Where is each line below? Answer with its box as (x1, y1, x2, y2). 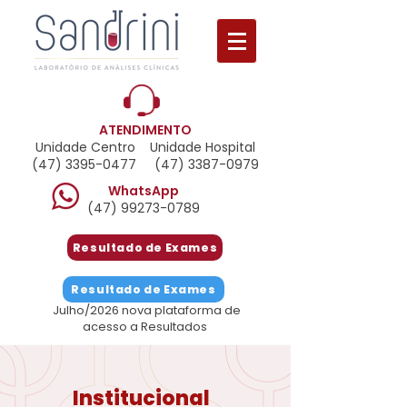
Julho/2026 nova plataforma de (49, 302, 241, 319)
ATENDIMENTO (99, 121, 192, 139)
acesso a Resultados (83, 318, 207, 335)
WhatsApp (108, 182, 179, 200)
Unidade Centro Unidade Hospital (35, 138, 255, 156)
